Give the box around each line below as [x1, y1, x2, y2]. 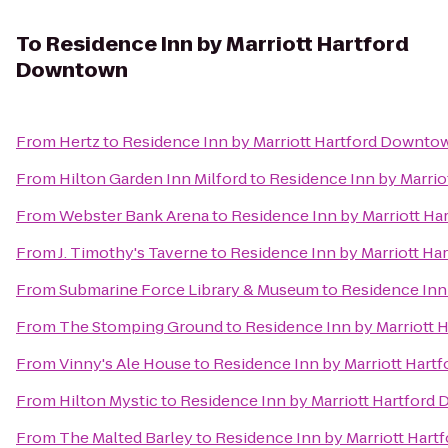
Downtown [16, 56, 128, 84]
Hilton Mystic [59, 390, 158, 411]
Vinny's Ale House [59, 353, 191, 374]
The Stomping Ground [59, 316, 223, 337]
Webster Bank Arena [59, 205, 209, 226]
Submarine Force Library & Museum [59, 279, 319, 300]
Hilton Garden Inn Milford [59, 168, 247, 189]
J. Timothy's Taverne [58, 242, 208, 263]
